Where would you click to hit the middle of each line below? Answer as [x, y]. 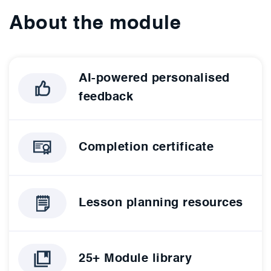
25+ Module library [135, 259]
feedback [106, 98]
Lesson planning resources [161, 203]
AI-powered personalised [154, 79]
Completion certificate [146, 147]
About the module [95, 24]
